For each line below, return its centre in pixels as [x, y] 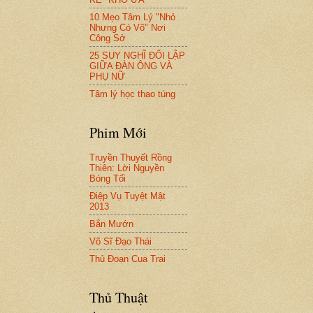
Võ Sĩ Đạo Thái [121, 241]
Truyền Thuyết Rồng [131, 157]
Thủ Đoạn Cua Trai [128, 259]
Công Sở [108, 38]
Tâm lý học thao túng [132, 94]
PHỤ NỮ [107, 76]
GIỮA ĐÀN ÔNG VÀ [131, 66]
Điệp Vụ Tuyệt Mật [128, 196]
